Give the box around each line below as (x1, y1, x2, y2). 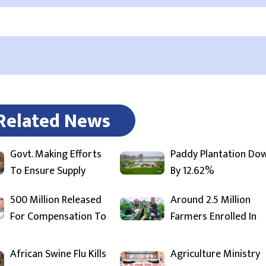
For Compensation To (10, 208, 106, 226)
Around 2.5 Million (170, 191, 251, 209)
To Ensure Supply (10, 162, 85, 180)
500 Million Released (10, 191, 102, 209)
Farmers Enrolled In (170, 208, 256, 226)
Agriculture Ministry (170, 245, 260, 263)
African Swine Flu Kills (10, 245, 106, 263)
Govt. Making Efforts (10, 145, 102, 163)
